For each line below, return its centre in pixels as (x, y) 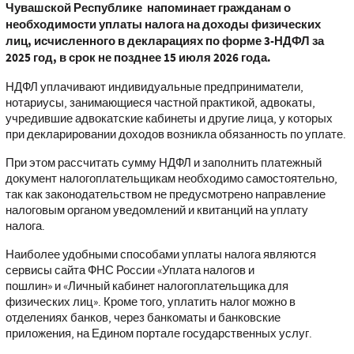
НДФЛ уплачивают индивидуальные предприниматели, (154, 87)
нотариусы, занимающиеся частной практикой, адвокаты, (160, 103)
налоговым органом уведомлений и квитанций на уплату (156, 211)
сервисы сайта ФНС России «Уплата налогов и (130, 271)
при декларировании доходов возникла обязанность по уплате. (175, 135)
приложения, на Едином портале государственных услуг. (158, 334)
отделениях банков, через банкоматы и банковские (143, 318)
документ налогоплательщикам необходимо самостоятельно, (171, 179)
